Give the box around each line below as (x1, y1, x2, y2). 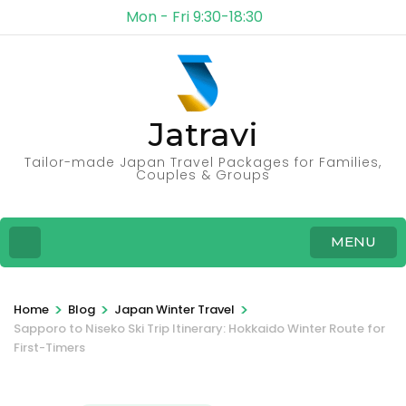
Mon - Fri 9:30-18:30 (125, 6, 263, 27)
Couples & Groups (136, 166, 270, 184)
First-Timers (14, 338, 85, 356)
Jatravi (148, 114, 258, 154)
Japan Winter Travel (114, 300, 235, 318)
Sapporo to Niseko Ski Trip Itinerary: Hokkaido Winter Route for (14, 319, 385, 337)
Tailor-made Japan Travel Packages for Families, (24, 153, 382, 171)
